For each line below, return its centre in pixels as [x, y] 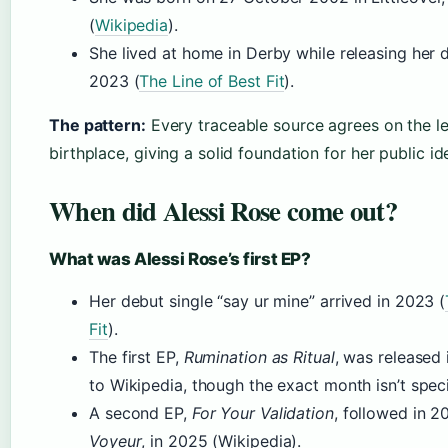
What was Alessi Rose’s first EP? [180, 259]
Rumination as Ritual [259, 357]
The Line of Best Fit [212, 81]
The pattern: [97, 125]
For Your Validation [262, 413]
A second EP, [140, 413]
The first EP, [136, 357]
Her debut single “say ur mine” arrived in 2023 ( [267, 301]
